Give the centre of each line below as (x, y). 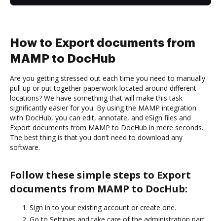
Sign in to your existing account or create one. (103, 207)
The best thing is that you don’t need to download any (96, 137)
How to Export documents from (103, 43)
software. (25, 147)
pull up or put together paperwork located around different (103, 88)
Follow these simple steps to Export (100, 175)
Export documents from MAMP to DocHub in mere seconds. (107, 127)
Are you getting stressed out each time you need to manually (108, 78)
